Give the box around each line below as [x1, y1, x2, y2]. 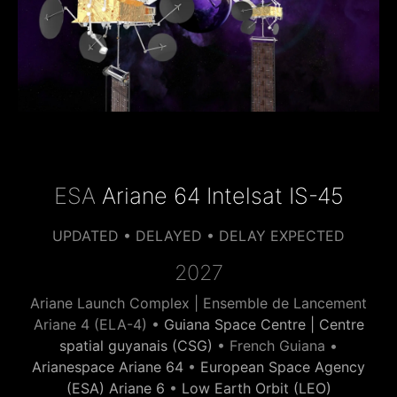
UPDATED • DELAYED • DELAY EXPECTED [52, 226, 345, 245]
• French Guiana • [213, 336, 338, 354]
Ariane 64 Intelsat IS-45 [101, 182, 344, 209]
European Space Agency [200, 357, 365, 376]
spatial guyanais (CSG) [59, 336, 213, 354]
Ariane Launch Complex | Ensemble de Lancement [30, 293, 367, 312]
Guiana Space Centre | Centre [163, 315, 364, 333]
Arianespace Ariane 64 [32, 357, 183, 376]
